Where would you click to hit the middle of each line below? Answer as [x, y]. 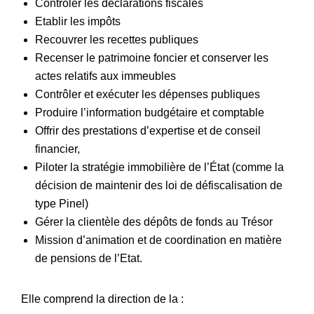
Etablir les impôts [77, 22]
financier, [57, 149]
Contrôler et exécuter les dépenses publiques [147, 95]
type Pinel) [61, 204]
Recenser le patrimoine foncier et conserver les [151, 58]
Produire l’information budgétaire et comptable [149, 113]
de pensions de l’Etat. [88, 259]
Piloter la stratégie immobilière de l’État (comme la [159, 168]
